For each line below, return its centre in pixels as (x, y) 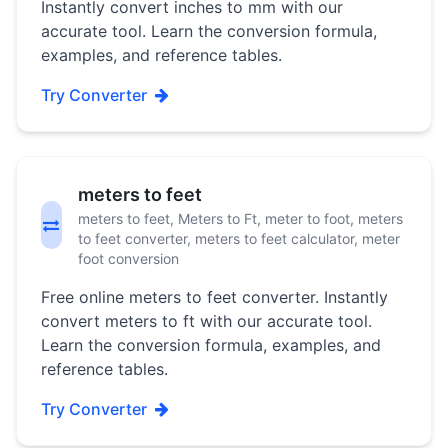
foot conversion (128, 258)
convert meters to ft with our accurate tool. (206, 321)
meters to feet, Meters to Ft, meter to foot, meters (240, 218)
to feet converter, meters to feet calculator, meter (238, 238)
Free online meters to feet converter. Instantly (214, 297)
